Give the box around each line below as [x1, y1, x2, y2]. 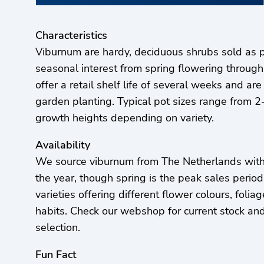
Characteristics [35, 28, 107, 43]
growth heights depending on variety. [35, 111, 214, 126]
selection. [35, 220, 80, 235]
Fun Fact [35, 247, 77, 262]
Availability [35, 138, 90, 153]
